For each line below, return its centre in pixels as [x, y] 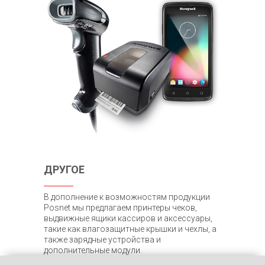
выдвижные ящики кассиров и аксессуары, [128, 219]
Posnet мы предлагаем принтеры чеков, [120, 208]
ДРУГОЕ [64, 170]
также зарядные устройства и [102, 240]
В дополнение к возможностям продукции [127, 197]
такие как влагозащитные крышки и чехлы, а [130, 229]
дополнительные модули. [93, 251]
